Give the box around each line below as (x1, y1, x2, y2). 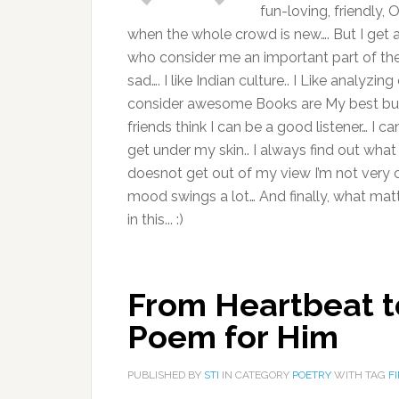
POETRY (292, 369, 331, 381)
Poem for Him (127, 318, 338, 355)
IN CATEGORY (219, 369, 292, 381)
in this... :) (127, 211, 183, 228)
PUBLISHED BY (127, 369, 204, 381)
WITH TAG (331, 369, 388, 381)
